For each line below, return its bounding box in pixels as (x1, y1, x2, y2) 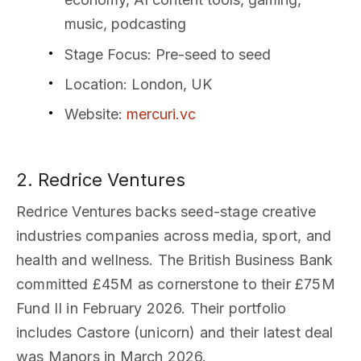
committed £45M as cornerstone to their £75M (16, 276, 335, 293)
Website (64, 105, 118, 122)
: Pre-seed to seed (147, 45, 271, 63)
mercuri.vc (127, 105, 196, 122)
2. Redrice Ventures (16, 169, 185, 191)
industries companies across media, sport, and (16, 227, 332, 245)
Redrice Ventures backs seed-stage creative (16, 203, 317, 221)
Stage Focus (64, 45, 147, 63)
